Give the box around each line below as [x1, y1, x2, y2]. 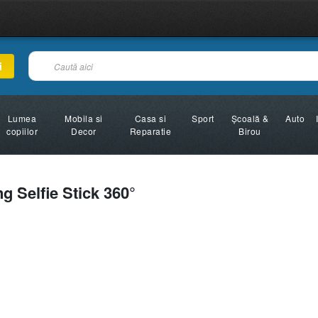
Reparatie [129, 125, 172, 137]
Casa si [134, 112, 167, 124]
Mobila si [65, 112, 103, 124]
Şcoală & [231, 112, 269, 124]
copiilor [6, 125, 38, 137]
